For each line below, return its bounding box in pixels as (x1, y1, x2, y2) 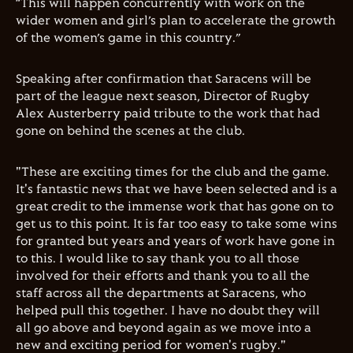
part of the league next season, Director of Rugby (16, 90, 310, 103)
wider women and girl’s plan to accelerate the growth (16, 14, 336, 28)
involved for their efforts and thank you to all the (16, 269, 310, 283)
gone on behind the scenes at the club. (16, 124, 245, 138)
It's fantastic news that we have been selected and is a (16, 183, 337, 196)
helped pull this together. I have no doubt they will (16, 304, 320, 318)
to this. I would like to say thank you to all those (16, 252, 299, 266)
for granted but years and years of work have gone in (16, 235, 335, 248)
